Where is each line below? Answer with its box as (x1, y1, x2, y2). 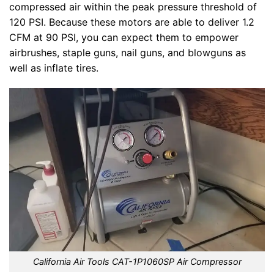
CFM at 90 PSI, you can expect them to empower (9, 31, 239, 43)
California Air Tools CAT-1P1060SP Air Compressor (32, 256, 242, 267)
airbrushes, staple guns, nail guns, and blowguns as (9, 46, 246, 59)
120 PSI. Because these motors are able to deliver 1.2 (9, 15, 254, 28)
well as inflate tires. (9, 61, 98, 74)
